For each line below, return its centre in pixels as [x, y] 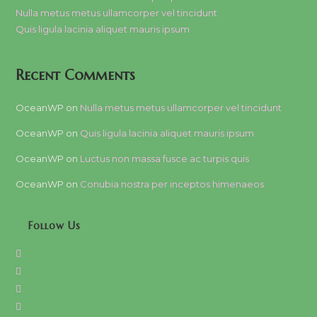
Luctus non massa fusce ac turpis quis [165, 158]
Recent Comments [76, 75]
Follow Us [55, 225]
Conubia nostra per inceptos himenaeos [172, 184]
